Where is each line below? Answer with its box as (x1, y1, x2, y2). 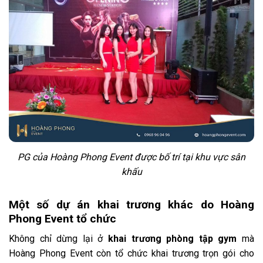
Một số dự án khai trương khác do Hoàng (9, 197, 254, 211)
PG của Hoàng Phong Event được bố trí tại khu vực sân (18, 151, 245, 163)
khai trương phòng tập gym (108, 233, 237, 245)
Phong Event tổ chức (9, 211, 116, 225)
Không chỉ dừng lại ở (9, 233, 108, 245)
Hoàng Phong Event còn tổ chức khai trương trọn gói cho (9, 248, 254, 259)
